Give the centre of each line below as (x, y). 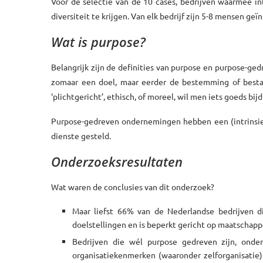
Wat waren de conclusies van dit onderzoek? (133, 186)
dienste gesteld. (81, 135)
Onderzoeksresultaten (117, 161)
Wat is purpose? (98, 41)
